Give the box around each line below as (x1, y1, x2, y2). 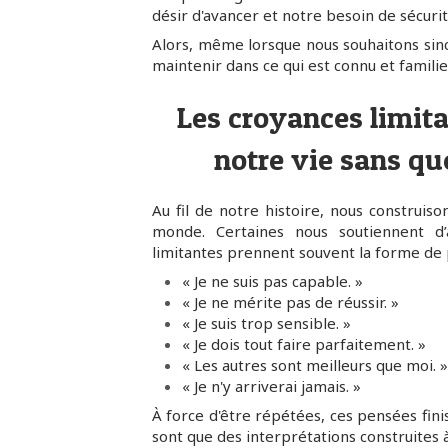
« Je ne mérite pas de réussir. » (182, 292, 399, 313)
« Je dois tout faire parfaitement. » (182, 334, 426, 355)
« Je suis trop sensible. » (182, 313, 351, 334)
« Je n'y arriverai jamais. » (182, 376, 361, 397)
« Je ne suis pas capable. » (182, 271, 363, 292)
